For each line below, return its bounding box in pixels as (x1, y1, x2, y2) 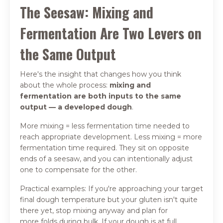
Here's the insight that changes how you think (20, 69, 181, 79)
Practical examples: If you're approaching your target (20, 184, 203, 193)
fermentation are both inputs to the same (20, 91, 181, 101)
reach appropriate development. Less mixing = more (20, 132, 202, 141)
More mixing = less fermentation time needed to (20, 121, 190, 130)
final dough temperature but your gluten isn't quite (20, 195, 198, 204)
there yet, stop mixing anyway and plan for (20, 206, 168, 215)
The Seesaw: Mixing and (20, 1, 153, 22)
